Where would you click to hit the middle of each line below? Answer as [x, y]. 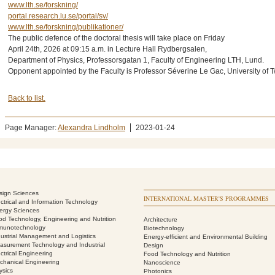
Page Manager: [31, 128]
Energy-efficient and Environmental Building [206, 237]
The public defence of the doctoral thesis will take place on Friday [117, 38]
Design [153, 245]
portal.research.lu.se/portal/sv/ [58, 16]
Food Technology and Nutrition [187, 254]
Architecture [161, 219]
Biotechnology [164, 228]
